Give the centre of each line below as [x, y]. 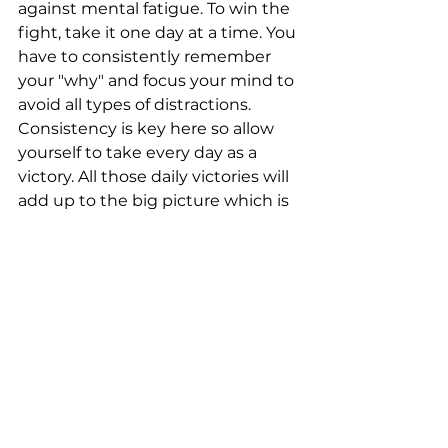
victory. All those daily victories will [155, 177]
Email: [44, 321]
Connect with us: [86, 273]
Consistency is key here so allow [148, 129]
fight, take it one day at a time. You [159, 33]
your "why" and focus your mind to [158, 81]
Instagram [59, 369]
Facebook [57, 345]
